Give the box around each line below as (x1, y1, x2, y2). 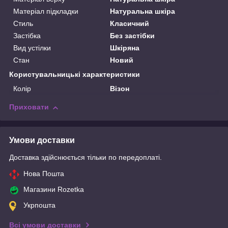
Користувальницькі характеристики (9, 70, 140, 79)
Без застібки (110, 32, 155, 40)
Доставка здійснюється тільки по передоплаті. (9, 153, 162, 162)
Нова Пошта (23, 169, 64, 178)
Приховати (9, 103, 49, 111)
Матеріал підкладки (13, 7, 78, 16)
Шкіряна (110, 44, 140, 52)
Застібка (13, 32, 41, 40)
